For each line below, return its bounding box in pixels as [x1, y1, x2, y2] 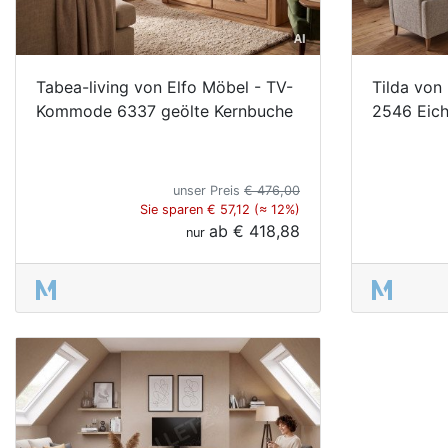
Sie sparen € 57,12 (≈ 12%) [140, 201, 300, 217]
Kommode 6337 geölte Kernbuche [36, 100, 293, 121]
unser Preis [173, 182, 244, 198]
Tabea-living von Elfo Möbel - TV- [36, 76, 293, 97]
